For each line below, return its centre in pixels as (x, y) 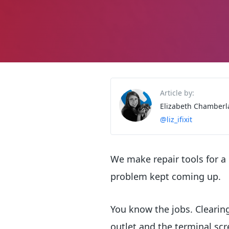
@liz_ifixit (176, 120)
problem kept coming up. (166, 177)
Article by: (177, 93)
